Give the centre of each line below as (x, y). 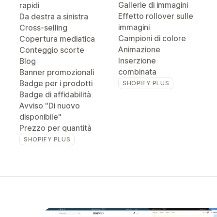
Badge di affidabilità (55, 94)
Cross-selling (43, 28)
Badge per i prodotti (56, 83)
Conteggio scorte (52, 50)
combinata (137, 72)
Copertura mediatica (57, 39)
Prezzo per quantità (55, 128)
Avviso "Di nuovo (50, 106)
